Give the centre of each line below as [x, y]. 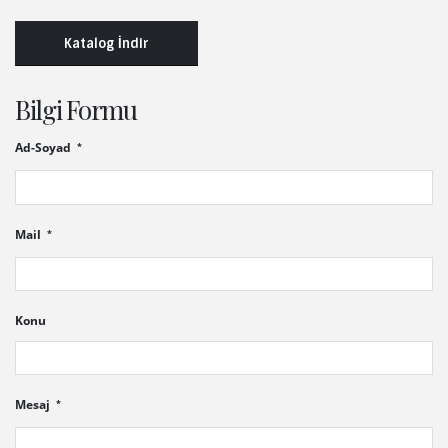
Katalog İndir [106, 43]
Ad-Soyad [44, 147]
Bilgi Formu [76, 110]
